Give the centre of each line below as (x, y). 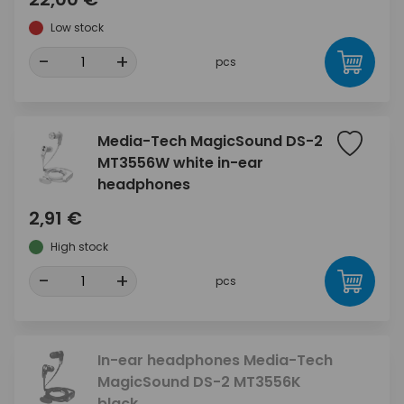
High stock (79, 247)
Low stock (77, 28)
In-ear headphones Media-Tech (215, 360)
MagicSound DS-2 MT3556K (199, 382)
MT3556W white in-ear (180, 163)
